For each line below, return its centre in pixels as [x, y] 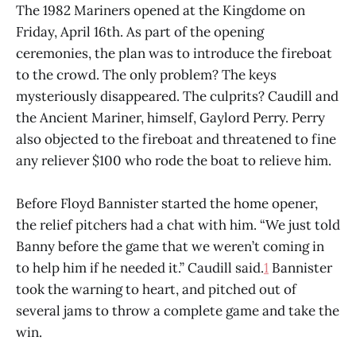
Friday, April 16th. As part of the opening [140, 31]
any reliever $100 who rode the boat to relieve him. [174, 160]
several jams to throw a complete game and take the [178, 310]
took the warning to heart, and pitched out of [156, 289]
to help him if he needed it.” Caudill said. [140, 267]
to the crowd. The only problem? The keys [146, 74]
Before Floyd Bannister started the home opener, [167, 203]
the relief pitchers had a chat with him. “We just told [178, 224]
